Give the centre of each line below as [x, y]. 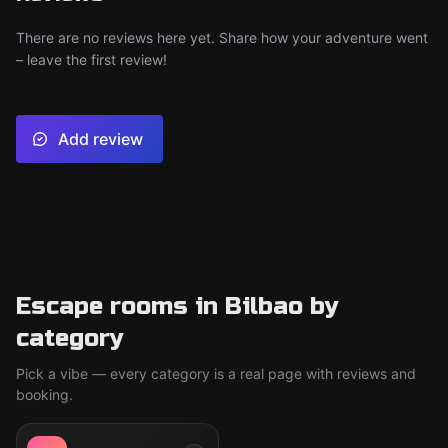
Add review [100, 139]
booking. [44, 394]
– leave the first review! [91, 59]
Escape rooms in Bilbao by [177, 306]
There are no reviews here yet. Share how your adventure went [222, 37]
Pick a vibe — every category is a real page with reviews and [216, 373]
